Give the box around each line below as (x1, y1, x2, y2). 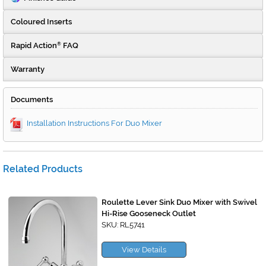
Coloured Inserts (11, 17, 72, 27)
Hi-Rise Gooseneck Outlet (102, 209, 196, 218)
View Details (122, 245, 167, 255)
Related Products (3, 163, 83, 175)
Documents (11, 95, 53, 104)
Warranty (11, 65, 45, 74)
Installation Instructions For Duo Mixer (27, 119, 162, 128)
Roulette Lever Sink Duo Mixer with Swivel (102, 198, 257, 207)
